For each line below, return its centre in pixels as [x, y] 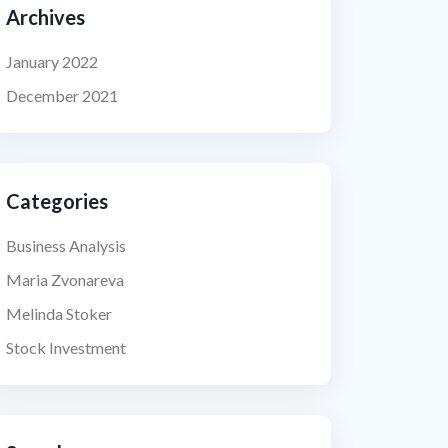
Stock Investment [66, 347]
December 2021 [62, 95]
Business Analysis [66, 245]
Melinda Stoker [59, 313]
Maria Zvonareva [65, 279]
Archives [45, 17]
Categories [57, 201]
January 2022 [52, 61]
